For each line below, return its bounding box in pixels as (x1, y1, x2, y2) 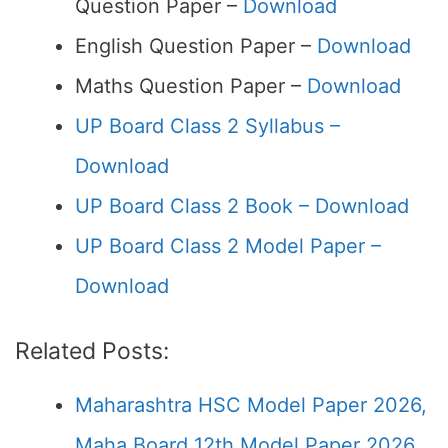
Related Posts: (15, 337, 169, 365)
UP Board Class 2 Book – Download (75, 194, 409, 218)
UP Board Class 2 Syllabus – (75, 114, 340, 138)
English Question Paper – (75, 34, 317, 58)
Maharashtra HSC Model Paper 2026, (75, 393, 427, 417)
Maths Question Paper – (75, 74, 307, 98)
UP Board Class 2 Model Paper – (75, 234, 381, 258)
